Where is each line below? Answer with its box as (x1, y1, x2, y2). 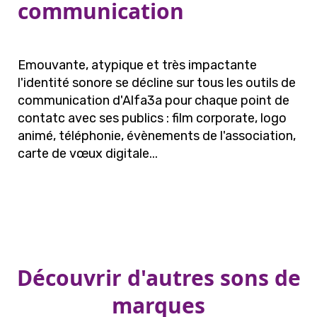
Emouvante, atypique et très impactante (18, 57, 257, 73)
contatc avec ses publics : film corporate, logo (18, 110, 287, 126)
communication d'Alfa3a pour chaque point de (18, 93, 289, 108)
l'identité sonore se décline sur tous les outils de (18, 75, 296, 91)
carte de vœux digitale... (18, 146, 158, 161)
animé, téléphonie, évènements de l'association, (18, 128, 296, 144)
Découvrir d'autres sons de (16, 263, 301, 292)
